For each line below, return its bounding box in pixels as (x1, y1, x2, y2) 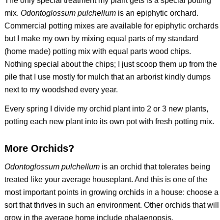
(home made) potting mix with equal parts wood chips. (4, 47, 191, 55)
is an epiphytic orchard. (115, 8, 198, 17)
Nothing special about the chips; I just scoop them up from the (4, 59, 217, 68)
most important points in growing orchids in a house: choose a (4, 188, 219, 196)
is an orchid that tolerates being (99, 162, 210, 171)
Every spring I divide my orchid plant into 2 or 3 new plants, (4, 105, 208, 113)
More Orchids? (4, 143, 74, 154)
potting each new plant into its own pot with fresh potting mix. (4, 117, 214, 126)
